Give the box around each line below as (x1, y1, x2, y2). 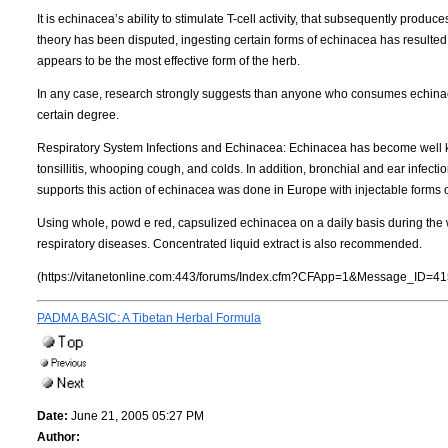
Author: (37, 429, 80, 444)
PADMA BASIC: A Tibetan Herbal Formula (37, 310, 261, 325)
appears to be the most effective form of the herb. (37, 53, 300, 68)
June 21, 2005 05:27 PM (68, 408, 204, 423)
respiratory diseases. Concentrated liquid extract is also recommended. (37, 236, 422, 251)
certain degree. (37, 107, 119, 122)
